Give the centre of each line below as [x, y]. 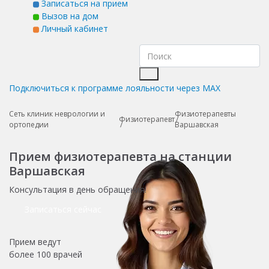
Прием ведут [35, 241]
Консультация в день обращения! [78, 189]
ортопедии [29, 124]
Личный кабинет [74, 28]
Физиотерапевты [205, 113]
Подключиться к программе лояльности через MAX [115, 88]
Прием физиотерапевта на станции [120, 156]
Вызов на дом [69, 16]
